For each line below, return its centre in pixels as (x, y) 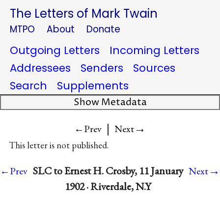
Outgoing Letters (55, 50)
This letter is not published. (59, 145)
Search (28, 86)
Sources (154, 68)
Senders (102, 68)
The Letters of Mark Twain (84, 14)
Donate (103, 29)
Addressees (40, 68)
